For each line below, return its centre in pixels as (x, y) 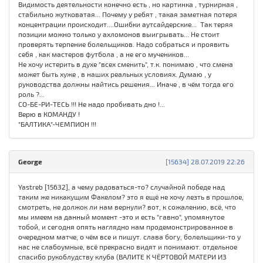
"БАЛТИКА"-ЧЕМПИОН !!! (57, 124)
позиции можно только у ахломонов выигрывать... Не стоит (119, 34)
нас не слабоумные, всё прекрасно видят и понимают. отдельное (128, 247)
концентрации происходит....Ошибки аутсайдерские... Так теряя (126, 24)
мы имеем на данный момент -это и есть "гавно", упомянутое (121, 217)
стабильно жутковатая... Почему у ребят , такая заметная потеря (128, 14)
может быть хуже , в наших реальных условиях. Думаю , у (115, 74)
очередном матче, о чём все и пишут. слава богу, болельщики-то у (129, 237)
